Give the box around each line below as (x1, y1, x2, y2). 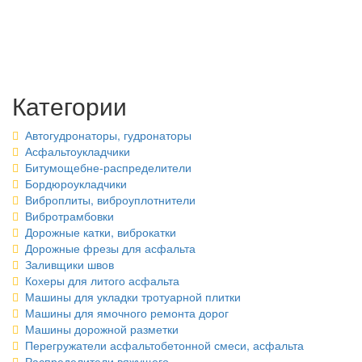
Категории (12, 88, 127, 123)
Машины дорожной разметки (25, 321, 179, 337)
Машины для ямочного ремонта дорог (25, 305, 229, 321)
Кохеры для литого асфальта (25, 272, 179, 288)
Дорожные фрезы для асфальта (25, 240, 196, 256)
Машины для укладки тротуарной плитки (25, 288, 241, 305)
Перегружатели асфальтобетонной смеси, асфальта (25, 337, 304, 353)
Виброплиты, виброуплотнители (25, 192, 196, 208)
